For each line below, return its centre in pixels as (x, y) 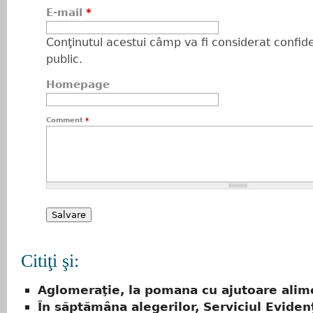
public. (64, 59)
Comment (66, 120)
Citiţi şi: (50, 261)
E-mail (66, 13)
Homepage (78, 85)
